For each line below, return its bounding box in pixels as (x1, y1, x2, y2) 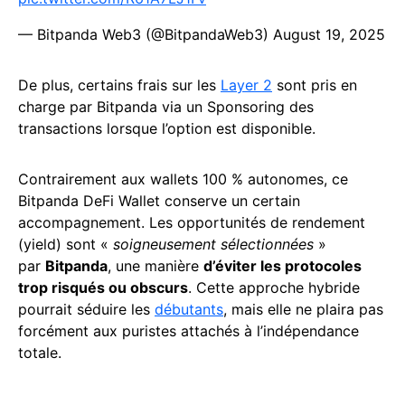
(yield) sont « (18, 234, 113, 253)
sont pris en (272, 75, 357, 94)
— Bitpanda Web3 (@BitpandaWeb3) (18, 24, 273, 43)
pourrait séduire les (18, 299, 155, 318)
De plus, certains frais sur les (18, 75, 221, 94)
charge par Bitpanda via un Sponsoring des (18, 97, 314, 116)
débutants (155, 299, 223, 318)
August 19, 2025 (273, 24, 385, 43)
